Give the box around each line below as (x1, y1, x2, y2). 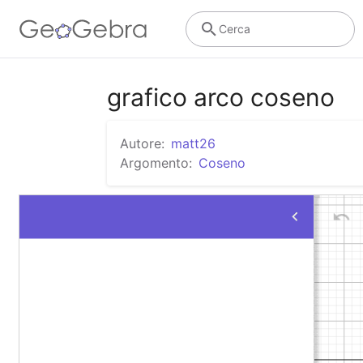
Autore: (120, 135, 164, 152)
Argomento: (120, 155, 192, 171)
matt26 (171, 135, 216, 152)
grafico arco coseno (107, 83, 335, 112)
